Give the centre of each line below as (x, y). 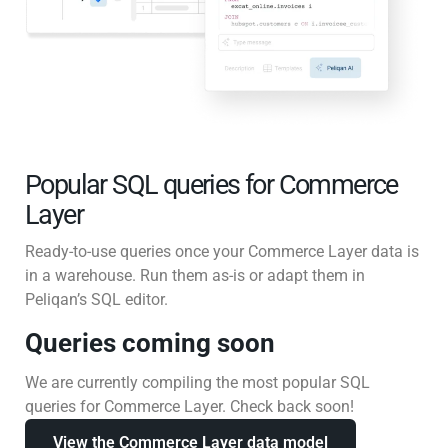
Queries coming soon (150, 342)
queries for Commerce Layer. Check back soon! (189, 406)
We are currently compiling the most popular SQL (197, 382)
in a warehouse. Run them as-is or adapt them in (195, 275)
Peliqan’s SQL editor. (96, 299)
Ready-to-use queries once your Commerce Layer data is (222, 251)
